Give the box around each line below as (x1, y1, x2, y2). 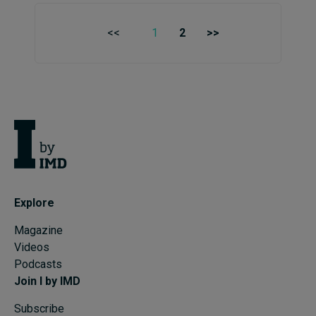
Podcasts (14, 257, 62, 272)
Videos (14, 241, 49, 255)
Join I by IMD (14, 274, 80, 288)
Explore (14, 196, 54, 210)
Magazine (14, 224, 63, 238)
